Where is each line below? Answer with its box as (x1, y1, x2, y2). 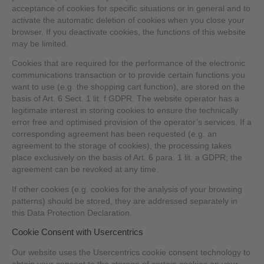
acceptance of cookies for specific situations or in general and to (12, 4, 251, 13)
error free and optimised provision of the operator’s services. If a (12, 118, 252, 127)
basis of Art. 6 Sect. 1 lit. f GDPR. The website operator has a (12, 94, 240, 104)
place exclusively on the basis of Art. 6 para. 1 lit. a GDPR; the (12, 153, 243, 163)
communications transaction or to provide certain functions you (12, 71, 246, 80)
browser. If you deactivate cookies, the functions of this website (12, 27, 246, 37)
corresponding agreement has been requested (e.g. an (12, 130, 217, 139)
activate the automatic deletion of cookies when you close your (12, 15, 245, 25)
